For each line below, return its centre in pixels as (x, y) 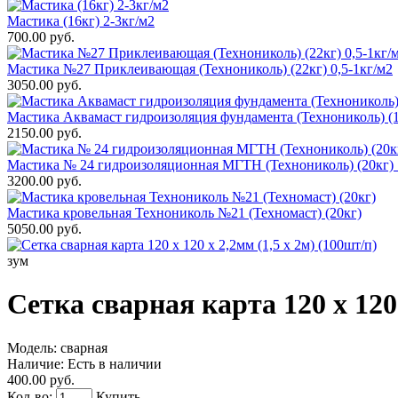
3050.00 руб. (44, 85)
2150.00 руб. (44, 133)
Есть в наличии (115, 363)
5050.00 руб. (44, 229)
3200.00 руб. (44, 181)
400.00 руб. (41, 379)
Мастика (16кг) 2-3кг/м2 (81, 21)
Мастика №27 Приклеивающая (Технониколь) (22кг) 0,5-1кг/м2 (200, 69)
